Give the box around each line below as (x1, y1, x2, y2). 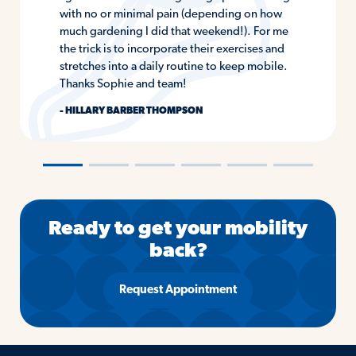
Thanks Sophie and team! (59, 79, 187, 91)
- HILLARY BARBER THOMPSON (59, 106, 203, 117)
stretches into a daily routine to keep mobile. (59, 61, 288, 74)
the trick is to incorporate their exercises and (59, 44, 284, 56)
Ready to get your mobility (48, 219, 308, 239)
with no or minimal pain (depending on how (59, 9, 282, 21)
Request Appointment (119, 284, 237, 297)
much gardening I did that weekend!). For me (59, 26, 288, 39)
